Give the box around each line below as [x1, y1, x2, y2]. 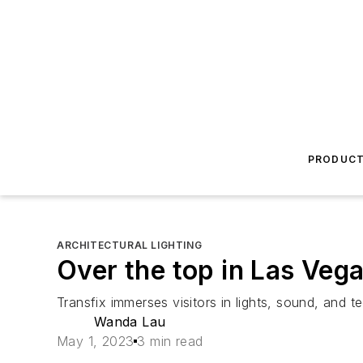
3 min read [137, 333, 203, 349]
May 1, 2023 [57, 333, 135, 349]
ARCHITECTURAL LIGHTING [57, 239, 203, 251]
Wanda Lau [93, 314, 166, 330]
